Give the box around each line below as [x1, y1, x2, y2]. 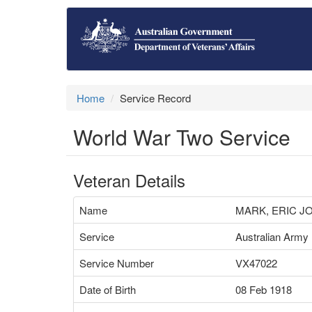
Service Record [120, 91, 191, 105]
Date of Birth [79, 282, 136, 297]
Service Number [79, 256, 154, 270]
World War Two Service [73, 122, 290, 152]
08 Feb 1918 [235, 282, 292, 297]
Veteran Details [73, 168, 185, 192]
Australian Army [235, 229, 309, 244]
